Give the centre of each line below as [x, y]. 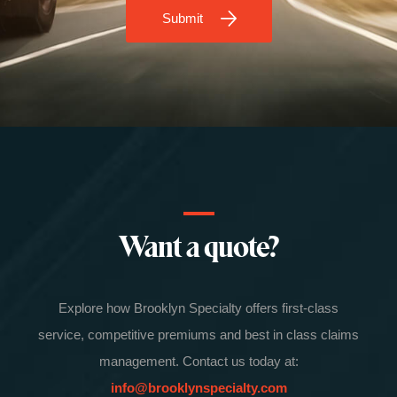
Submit [182, 19]
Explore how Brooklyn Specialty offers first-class [198, 308]
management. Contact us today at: [198, 362]
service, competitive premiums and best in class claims [198, 335]
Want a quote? [198, 247]
